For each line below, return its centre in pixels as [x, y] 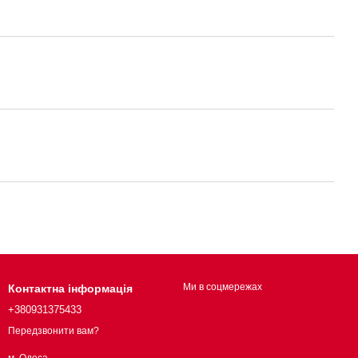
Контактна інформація [70, 288]
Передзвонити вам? [54, 331]
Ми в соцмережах [223, 287]
